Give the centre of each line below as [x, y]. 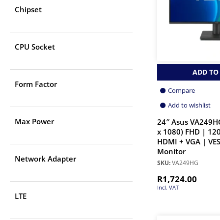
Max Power [34, 122]
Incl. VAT [168, 187]
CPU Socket [35, 47]
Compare [181, 90]
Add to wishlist [189, 105]
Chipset [28, 10]
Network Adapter [45, 159]
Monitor [171, 151]
